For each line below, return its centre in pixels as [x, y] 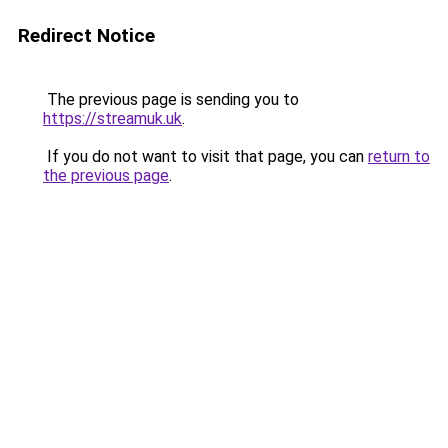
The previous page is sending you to [171, 99]
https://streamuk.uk [112, 118]
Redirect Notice [86, 35]
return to [399, 156]
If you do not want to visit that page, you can [205, 156]
